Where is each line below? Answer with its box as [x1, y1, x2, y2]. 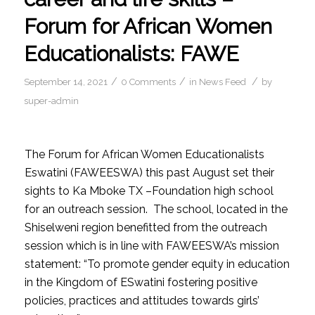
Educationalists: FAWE [23, 41, 239, 66]
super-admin [23, 95, 79, 106]
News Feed [198, 76, 246, 87]
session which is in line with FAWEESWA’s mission [24, 238, 279, 252]
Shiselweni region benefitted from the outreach [24, 220, 267, 234]
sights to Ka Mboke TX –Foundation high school [24, 184, 274, 198]
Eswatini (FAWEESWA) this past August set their [24, 165, 274, 179]
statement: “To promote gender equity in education [24, 257, 290, 271]
